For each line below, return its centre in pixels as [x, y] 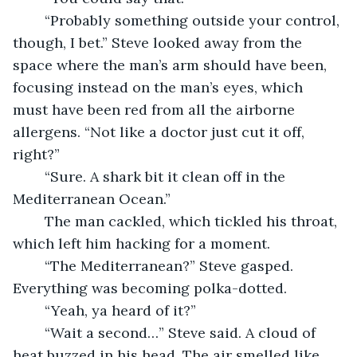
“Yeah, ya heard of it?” [120, 310]
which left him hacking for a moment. [141, 243]
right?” [36, 154]
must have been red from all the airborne [156, 109]
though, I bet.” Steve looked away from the [159, 42]
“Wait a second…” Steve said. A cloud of [37, 332]
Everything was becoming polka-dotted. [150, 288]
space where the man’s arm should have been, [172, 65]
